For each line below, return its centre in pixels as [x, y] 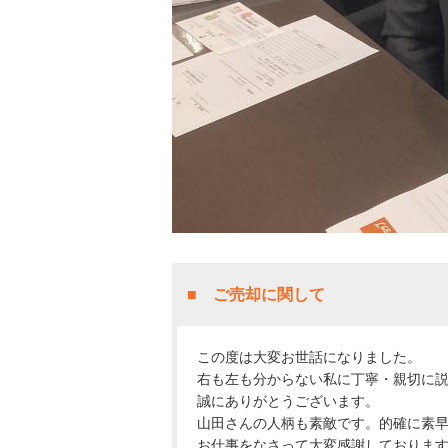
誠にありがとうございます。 [288, 401]
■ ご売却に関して [256, 295]
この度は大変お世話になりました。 [309, 357]
